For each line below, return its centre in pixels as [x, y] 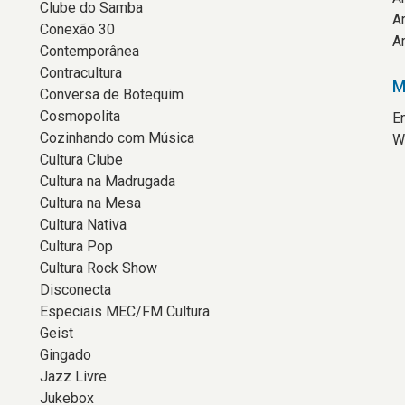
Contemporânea [89, 51]
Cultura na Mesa [90, 203]
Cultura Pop [76, 246]
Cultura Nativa [83, 225]
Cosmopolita [80, 116]
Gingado [66, 355]
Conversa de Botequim [112, 94]
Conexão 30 [77, 29]
